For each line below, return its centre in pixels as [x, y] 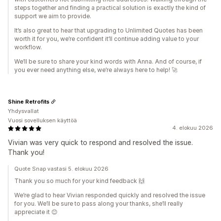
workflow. [28, 47]
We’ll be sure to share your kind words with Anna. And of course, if [108, 62]
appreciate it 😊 [36, 212]
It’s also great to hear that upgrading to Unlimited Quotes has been [109, 31]
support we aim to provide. [53, 16]
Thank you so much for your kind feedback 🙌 [79, 181]
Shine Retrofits [29, 101]
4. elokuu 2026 [193, 128]
